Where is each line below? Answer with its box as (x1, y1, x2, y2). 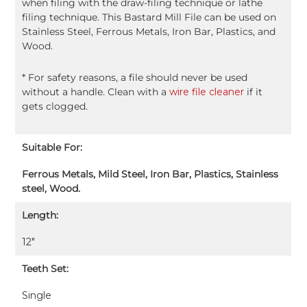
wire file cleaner (169, 86, 245, 99)
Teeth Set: (22, 262, 69, 275)
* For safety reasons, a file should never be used (22, 71, 248, 84)
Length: (22, 209, 59, 222)
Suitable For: (22, 141, 83, 154)
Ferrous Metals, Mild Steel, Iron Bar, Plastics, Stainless (22, 168, 279, 181)
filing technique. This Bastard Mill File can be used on (22, 11, 277, 24)
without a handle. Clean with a (22, 86, 170, 99)
